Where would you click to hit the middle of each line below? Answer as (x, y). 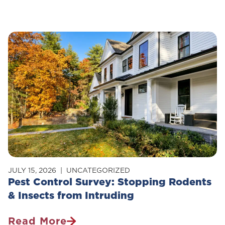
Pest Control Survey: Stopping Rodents (110, 182)
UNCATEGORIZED (98, 170)
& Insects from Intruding (71, 195)
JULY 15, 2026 (32, 170)
